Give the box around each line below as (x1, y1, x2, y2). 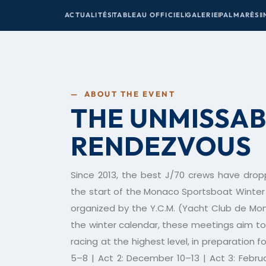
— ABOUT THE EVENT (71, 89, 176, 99)
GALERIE (185, 11, 218, 19)
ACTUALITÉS (65, 11, 113, 19)
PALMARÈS (218, 11, 260, 19)
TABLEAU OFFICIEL (113, 11, 185, 19)
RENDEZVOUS (71, 129, 252, 162)
